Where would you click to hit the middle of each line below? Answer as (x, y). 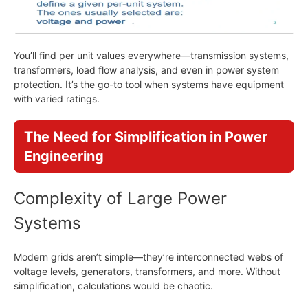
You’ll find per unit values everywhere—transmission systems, (151, 55)
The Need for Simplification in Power (146, 137)
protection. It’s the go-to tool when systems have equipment (149, 84)
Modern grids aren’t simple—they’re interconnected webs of (148, 257)
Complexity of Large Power (120, 198)
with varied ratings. (57, 99)
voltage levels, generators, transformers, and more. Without (147, 271)
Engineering (64, 156)
